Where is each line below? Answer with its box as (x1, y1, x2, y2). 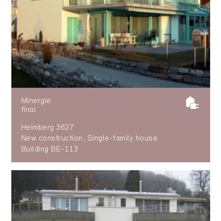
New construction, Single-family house (21, 135, 158, 143)
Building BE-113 (21, 146, 78, 154)
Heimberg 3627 (21, 124, 74, 132)
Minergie (21, 97, 51, 106)
